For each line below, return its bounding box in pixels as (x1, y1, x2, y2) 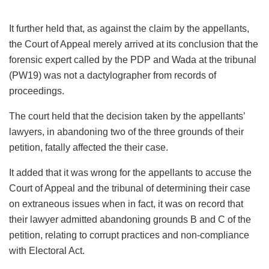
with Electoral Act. (9, 246, 85, 256)
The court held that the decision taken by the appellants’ (9, 111, 245, 122)
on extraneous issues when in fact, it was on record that (9, 199, 243, 210)
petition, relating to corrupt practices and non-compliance (9, 230, 249, 241)
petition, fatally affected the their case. (9, 142, 168, 153)
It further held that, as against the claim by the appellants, (9, 23, 249, 34)
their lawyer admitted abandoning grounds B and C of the (9, 214, 251, 225)
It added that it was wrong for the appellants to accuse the (9, 168, 252, 178)
